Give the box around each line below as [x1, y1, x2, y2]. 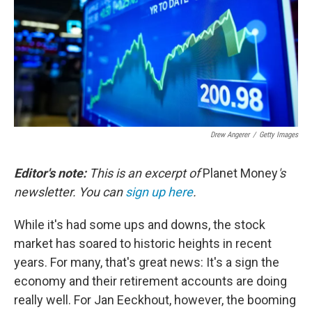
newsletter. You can [14, 185, 125, 199]
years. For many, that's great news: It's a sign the [14, 255, 279, 270]
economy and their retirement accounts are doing [14, 274, 287, 288]
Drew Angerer [210, 130, 249, 139]
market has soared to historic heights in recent [14, 236, 272, 251]
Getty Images [259, 130, 298, 139]
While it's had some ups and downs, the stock [14, 217, 265, 232]
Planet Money [203, 166, 278, 180]
